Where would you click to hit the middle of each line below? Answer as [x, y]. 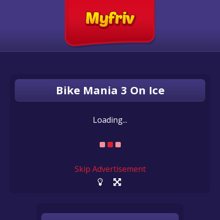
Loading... [110, 120]
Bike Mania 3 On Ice [110, 90]
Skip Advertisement [110, 169]
